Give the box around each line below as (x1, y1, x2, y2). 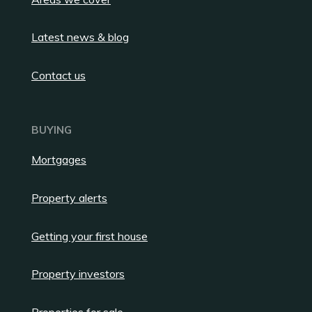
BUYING (31, 123, 72, 137)
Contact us (31, 68, 86, 83)
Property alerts (31, 190, 107, 205)
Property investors (31, 267, 125, 281)
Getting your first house (31, 228, 148, 243)
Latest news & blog (31, 30, 129, 45)
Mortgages (31, 153, 86, 167)
